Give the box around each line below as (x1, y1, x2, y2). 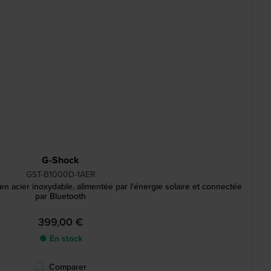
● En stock (39, 232, 82, 245)
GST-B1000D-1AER (25, 168, 96, 181)
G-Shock (42, 153, 79, 167)
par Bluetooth (35, 190, 86, 203)
